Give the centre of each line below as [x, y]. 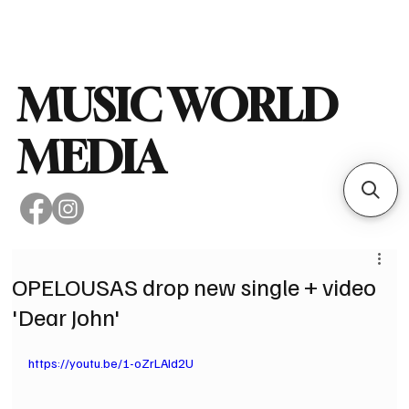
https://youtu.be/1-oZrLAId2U [111, 362]
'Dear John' [67, 316]
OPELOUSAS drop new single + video [194, 286]
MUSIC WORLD [178, 105]
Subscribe [310, 27]
